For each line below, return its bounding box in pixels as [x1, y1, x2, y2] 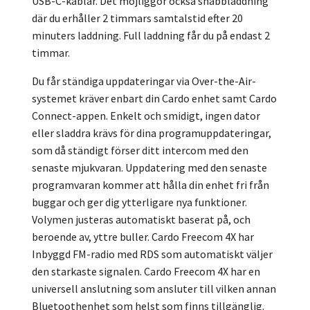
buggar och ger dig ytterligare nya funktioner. [32, 195, 247, 210]
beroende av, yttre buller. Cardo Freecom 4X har [32, 230, 254, 244]
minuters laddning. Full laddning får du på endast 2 [32, 28, 270, 43]
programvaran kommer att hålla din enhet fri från [32, 178, 269, 192]
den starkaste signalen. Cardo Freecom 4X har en [32, 264, 260, 279]
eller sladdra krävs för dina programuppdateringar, [32, 126, 271, 140]
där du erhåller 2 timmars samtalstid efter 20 [32, 11, 243, 26]
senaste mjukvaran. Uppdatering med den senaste [32, 161, 267, 175]
